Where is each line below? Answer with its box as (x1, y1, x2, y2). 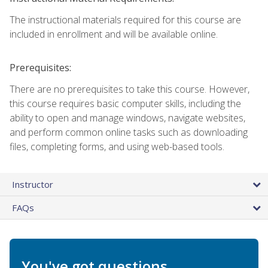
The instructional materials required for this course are (10, 13, 241, 26)
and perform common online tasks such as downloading (10, 125, 248, 139)
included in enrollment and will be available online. (10, 27, 218, 41)
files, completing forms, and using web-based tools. (10, 139, 224, 153)
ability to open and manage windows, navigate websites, (10, 111, 245, 124)
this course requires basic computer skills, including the (10, 96, 241, 110)
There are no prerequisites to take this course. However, (10, 82, 249, 96)
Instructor (12, 178, 53, 190)
